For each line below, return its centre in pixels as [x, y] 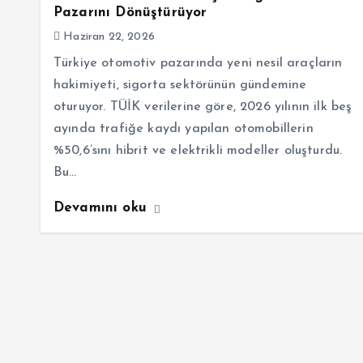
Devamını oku [103, 208]
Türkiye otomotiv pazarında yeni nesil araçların [198, 64]
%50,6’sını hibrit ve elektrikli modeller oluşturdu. [198, 151]
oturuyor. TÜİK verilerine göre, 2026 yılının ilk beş [203, 107]
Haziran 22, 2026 [107, 37]
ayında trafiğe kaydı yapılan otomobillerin [184, 129]
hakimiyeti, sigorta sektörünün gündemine [180, 85]
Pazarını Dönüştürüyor [130, 13]
